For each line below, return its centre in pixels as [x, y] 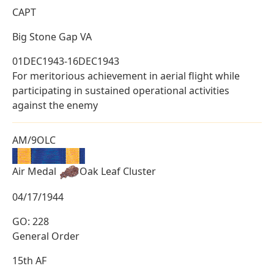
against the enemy [55, 105]
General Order [46, 236]
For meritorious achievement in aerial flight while [126, 76]
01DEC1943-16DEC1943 [66, 61]
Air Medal [35, 171]
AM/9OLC [34, 140]
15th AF [29, 260]
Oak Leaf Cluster [118, 171]
